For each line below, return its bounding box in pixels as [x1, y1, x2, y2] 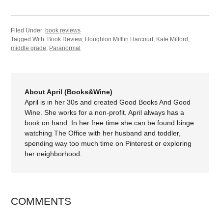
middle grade [11, 45, 47, 52]
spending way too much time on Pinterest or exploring [25, 139, 192, 147]
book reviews [45, 27, 81, 34]
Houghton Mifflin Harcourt [85, 36, 154, 43]
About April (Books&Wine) [25, 88, 113, 96]
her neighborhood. [25, 150, 82, 158]
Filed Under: [11, 27, 46, 34]
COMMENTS [11, 195, 72, 207]
